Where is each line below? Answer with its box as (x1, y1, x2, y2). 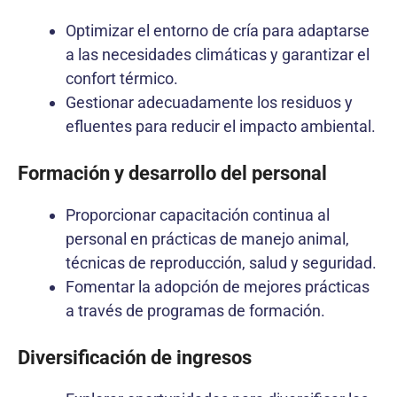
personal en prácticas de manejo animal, (66, 229, 349, 248)
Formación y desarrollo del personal (18, 161, 327, 184)
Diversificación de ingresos (18, 346, 252, 369)
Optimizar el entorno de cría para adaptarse (66, 20, 370, 40)
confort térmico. (66, 68, 178, 88)
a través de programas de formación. (66, 300, 325, 320)
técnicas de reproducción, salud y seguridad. (66, 253, 377, 272)
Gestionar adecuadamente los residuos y (66, 92, 353, 112)
